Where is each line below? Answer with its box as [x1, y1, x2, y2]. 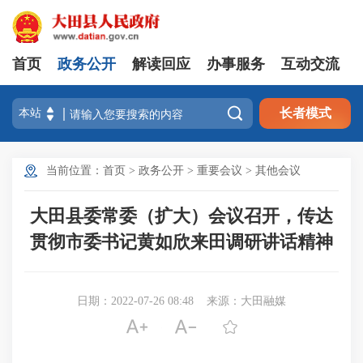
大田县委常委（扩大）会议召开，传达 [30, 206, 333, 226]
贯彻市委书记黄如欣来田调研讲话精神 [30, 232, 333, 252]
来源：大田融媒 [207, 295, 286, 307]
